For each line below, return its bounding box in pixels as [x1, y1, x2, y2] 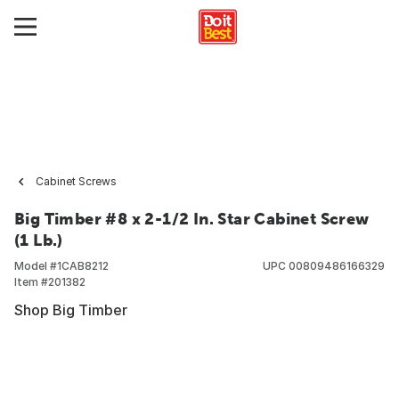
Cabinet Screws [36, 175, 117, 188]
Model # [14, 259, 57, 273]
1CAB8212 [57, 259, 109, 273]
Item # [14, 275, 48, 289]
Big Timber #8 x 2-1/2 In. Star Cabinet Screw [14, 209, 370, 228]
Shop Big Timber [14, 301, 127, 319]
